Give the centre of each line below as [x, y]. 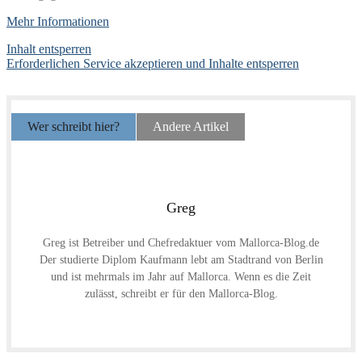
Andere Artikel [191, 126]
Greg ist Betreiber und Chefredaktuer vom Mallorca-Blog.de [181, 242]
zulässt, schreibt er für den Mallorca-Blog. [181, 293]
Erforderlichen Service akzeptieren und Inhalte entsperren [153, 63]
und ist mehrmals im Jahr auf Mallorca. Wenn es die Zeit [181, 276]
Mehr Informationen [58, 21]
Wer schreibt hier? [74, 126]
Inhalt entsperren [49, 48]
